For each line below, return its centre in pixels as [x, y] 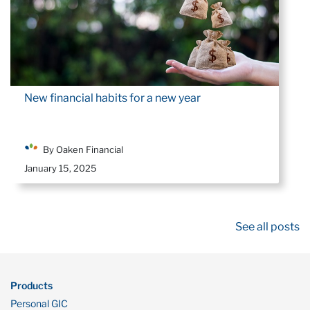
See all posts [267, 226]
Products [31, 285]
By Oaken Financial [83, 149]
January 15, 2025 [61, 168]
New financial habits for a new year [112, 98]
